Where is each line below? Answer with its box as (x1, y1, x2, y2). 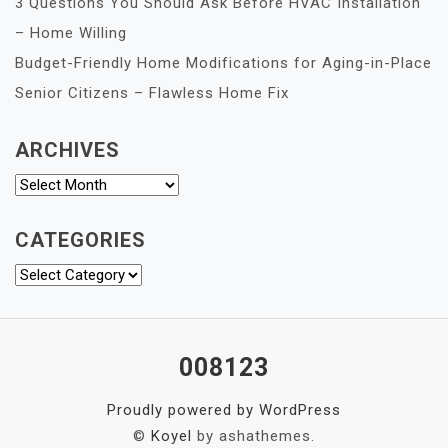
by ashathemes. (192, 427, 315, 446)
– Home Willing (15, 24, 127, 43)
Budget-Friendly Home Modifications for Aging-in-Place (15, 54, 432, 73)
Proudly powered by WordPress (107, 401, 341, 420)
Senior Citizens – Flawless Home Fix (15, 84, 289, 103)
